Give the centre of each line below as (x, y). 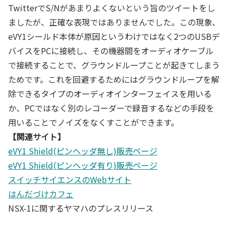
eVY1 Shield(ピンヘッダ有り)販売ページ (83, 165)
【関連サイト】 (37, 136)
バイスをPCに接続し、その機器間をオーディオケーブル (111, 50)
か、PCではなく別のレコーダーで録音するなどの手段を (111, 108)
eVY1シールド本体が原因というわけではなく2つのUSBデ (114, 36)
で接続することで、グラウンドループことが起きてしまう (114, 65)
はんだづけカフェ (41, 193)
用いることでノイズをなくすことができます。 (94, 122)
